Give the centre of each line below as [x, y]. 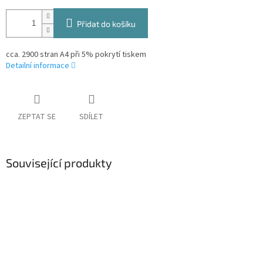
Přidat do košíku [106, 24]
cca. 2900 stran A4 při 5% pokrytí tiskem [76, 55]
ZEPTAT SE [37, 117]
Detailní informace [38, 66]
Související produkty [59, 162]
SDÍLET [91, 117]
